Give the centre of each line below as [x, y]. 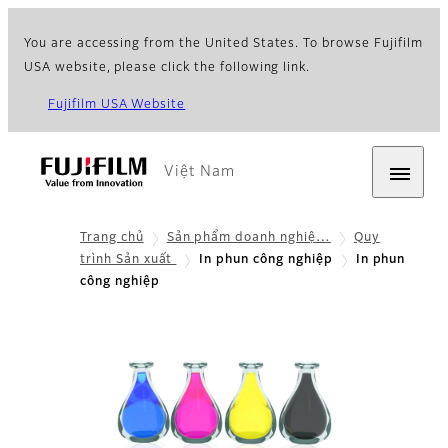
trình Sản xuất [128, 260]
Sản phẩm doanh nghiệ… [248, 238]
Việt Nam [199, 172]
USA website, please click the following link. [167, 68]
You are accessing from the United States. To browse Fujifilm [223, 44]
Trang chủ [112, 238]
